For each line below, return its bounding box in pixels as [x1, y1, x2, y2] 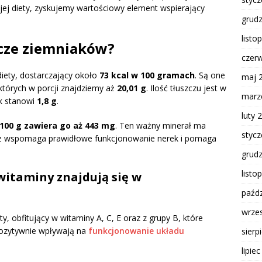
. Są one [195, 70, 225, 81]
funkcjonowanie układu [88, 225, 184, 237]
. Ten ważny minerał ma [115, 120, 206, 132]
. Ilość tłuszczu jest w [146, 82, 226, 94]
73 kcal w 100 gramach [99, 70, 195, 81]
